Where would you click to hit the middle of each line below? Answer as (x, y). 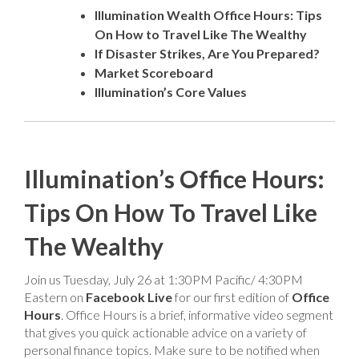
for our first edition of (232, 297)
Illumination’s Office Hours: (174, 179)
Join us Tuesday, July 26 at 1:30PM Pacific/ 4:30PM (163, 279)
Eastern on (55, 297)
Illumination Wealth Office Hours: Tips (208, 15)
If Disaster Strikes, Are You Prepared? (207, 53)
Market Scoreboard (154, 73)
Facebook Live (129, 297)
